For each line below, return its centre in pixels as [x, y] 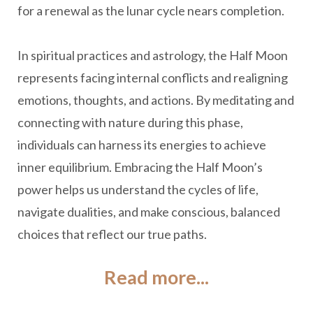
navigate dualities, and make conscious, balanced [149, 212]
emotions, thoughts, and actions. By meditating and [156, 100]
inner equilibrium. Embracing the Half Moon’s [140, 167]
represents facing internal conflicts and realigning [153, 78]
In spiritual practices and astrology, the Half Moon [153, 55]
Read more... [156, 277]
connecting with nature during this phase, [130, 122]
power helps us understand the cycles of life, [138, 189]
